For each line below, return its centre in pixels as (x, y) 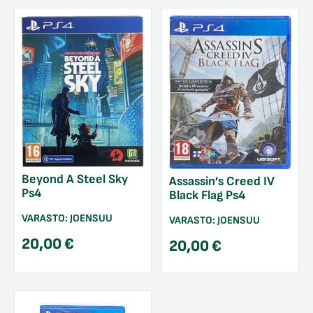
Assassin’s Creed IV (222, 181)
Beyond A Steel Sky (75, 180)
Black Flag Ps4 (207, 195)
